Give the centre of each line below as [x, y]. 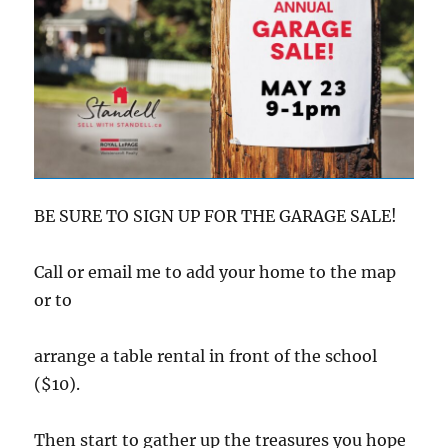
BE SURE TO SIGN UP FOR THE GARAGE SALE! [216, 215]
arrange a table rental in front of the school [206, 355]
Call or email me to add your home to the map [215, 271]
